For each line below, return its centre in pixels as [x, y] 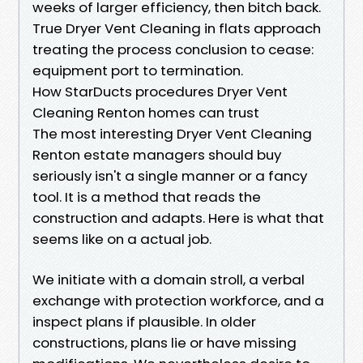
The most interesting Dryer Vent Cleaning [172, 133]
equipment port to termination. [138, 70]
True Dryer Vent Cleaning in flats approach [177, 28]
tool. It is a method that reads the [147, 196]
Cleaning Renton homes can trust [146, 112]
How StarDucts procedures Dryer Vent [160, 91]
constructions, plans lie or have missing [164, 342]
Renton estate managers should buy [157, 154]
